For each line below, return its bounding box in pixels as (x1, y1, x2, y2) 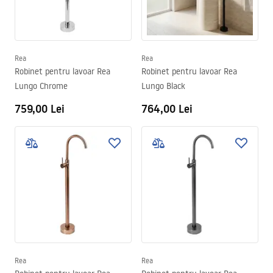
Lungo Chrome (15, 80, 68, 91)
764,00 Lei (141, 101, 193, 116)
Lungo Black (141, 80, 185, 91)
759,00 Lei (15, 101, 65, 116)
